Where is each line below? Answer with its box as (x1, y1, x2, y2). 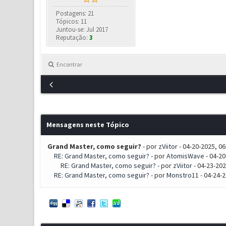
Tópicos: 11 (56, 17, 87, 26)
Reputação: (56, 33, 90, 42)
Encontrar (56, 61, 82, 68)
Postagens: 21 (56, 9, 94, 18)
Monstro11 (166, 171, 199, 180)
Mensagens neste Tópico (46, 120, 129, 129)
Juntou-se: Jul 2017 (56, 25, 108, 34)
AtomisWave (166, 151, 204, 160)
